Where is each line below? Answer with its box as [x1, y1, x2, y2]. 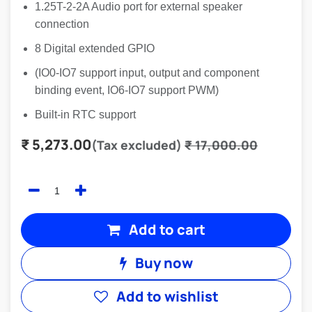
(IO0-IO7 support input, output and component [35, 67, 259, 79]
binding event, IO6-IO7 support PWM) [35, 84, 219, 96]
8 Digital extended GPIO [35, 42, 155, 54]
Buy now [132, 253, 193, 272]
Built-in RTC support [35, 109, 136, 120]
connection [35, 18, 89, 30]
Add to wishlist [116, 287, 219, 306]
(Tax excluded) [91, 136, 182, 153]
